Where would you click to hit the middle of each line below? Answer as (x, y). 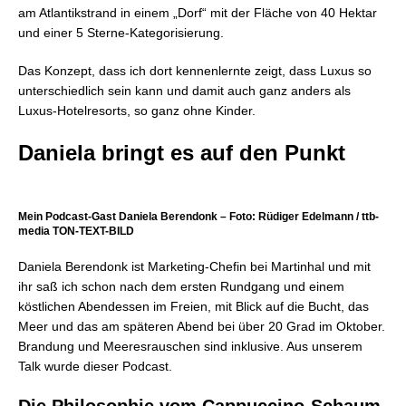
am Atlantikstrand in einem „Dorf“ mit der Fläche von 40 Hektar (198, 13)
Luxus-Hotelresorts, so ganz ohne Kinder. (137, 111)
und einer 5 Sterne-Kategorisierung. (121, 33)
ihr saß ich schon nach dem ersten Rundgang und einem (181, 286)
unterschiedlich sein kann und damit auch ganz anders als (184, 91)
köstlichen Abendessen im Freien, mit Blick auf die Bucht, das (193, 306)
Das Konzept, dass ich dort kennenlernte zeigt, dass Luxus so (195, 71)
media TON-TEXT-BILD (76, 231)
